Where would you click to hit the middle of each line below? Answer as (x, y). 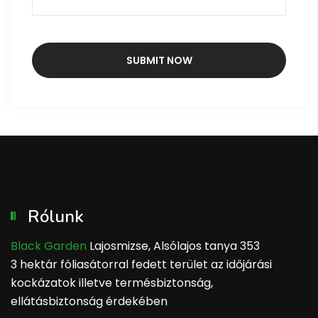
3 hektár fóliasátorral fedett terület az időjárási (141, 265)
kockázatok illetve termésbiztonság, (112, 283)
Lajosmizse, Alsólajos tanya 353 (173, 246)
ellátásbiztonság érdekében (89, 302)
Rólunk (56, 217)
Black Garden (49, 246)
